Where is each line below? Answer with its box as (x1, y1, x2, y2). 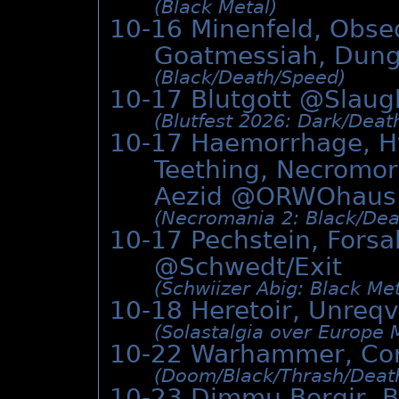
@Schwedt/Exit (154, 252, 342, 282)
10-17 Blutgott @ (110, 85, 324, 115)
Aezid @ (154, 182, 256, 212)
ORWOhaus (256, 182, 396, 212)
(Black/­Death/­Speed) (154, 67, 346, 89)
